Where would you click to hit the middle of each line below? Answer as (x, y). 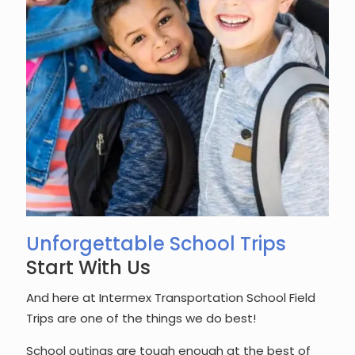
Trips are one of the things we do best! (141, 318)
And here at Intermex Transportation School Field (171, 298)
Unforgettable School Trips (156, 244)
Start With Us (88, 267)
